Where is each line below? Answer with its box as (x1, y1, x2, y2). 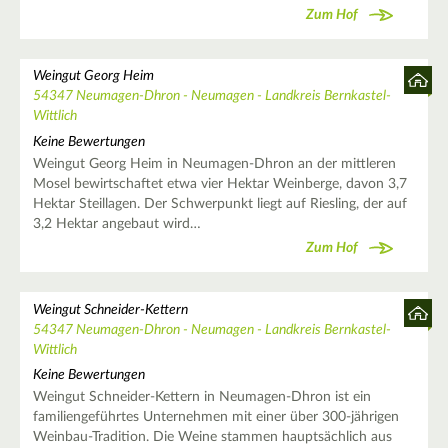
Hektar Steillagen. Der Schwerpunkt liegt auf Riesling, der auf (32, 196, 407, 211)
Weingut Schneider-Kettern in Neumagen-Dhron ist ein (32, 389, 371, 404)
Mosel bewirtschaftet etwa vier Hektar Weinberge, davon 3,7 (32, 176, 407, 191)
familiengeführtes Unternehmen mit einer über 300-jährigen (32, 409, 399, 424)
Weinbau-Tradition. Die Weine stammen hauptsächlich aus (32, 429, 392, 444)
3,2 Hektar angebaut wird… (32, 216, 201, 231)
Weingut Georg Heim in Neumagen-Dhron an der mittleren (32, 156, 396, 171)
